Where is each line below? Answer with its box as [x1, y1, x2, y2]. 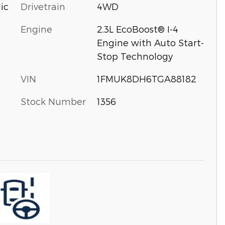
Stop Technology [96, 50, 173, 61]
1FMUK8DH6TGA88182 [96, 73, 196, 84]
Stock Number [21, 95, 86, 106]
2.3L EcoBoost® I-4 [96, 23, 178, 34]
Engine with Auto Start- [96, 37, 204, 48]
